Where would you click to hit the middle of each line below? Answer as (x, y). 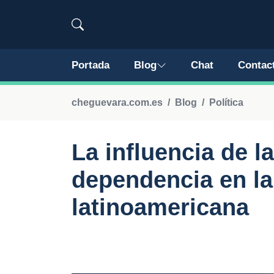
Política (226, 102)
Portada (91, 65)
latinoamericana (160, 207)
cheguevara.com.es (117, 102)
